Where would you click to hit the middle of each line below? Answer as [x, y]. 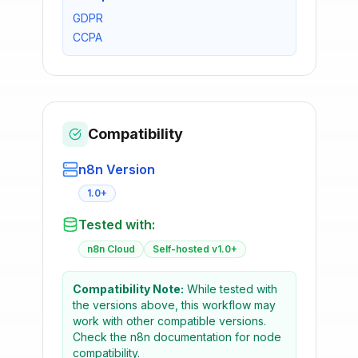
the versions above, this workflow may [174, 305]
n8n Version [116, 169]
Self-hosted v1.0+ [195, 249]
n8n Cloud [111, 249]
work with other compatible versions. [169, 321]
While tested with [230, 289]
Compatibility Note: [128, 289]
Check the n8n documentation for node [177, 337]
